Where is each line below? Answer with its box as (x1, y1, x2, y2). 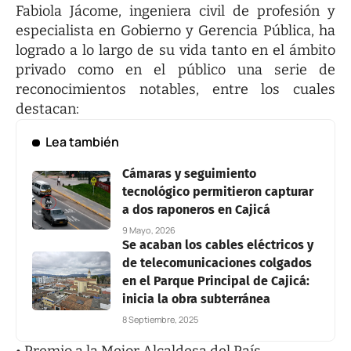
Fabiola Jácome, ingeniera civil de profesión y (16, 2, 335, 20)
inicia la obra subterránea (122, 291, 270, 307)
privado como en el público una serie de (16, 61, 335, 79)
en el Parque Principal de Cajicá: (122, 273, 309, 289)
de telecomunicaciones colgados (122, 255, 312, 271)
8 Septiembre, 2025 (122, 313, 198, 326)
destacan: (16, 100, 79, 118)
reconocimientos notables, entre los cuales (16, 81, 335, 99)
